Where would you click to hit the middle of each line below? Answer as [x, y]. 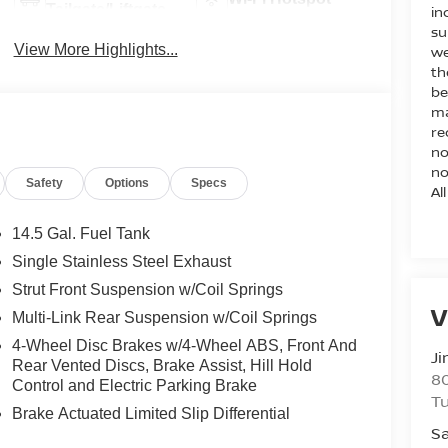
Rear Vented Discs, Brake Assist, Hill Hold [161, 366]
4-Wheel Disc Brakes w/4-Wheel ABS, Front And [184, 346]
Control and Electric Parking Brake [134, 386]
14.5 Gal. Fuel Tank [80, 234]
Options [127, 183]
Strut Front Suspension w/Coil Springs [147, 290]
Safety [45, 183]
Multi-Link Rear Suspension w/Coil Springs [164, 318]
